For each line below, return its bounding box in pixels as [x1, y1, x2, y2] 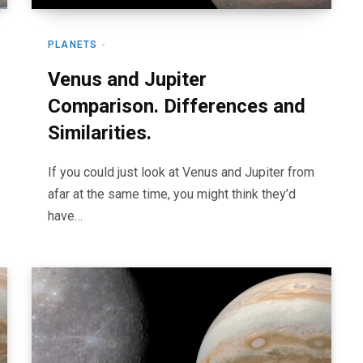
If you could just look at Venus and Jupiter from [48, 164, 314, 180]
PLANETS [48, 39, 98, 50]
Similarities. [48, 122, 152, 144]
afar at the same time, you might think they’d [48, 186, 296, 202]
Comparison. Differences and [48, 95, 305, 117]
